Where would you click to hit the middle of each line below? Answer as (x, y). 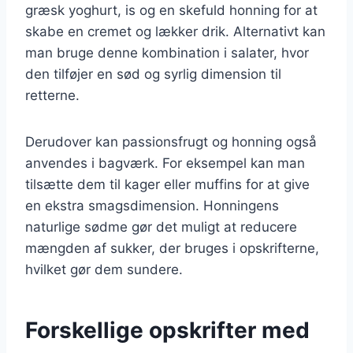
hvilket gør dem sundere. (104, 269)
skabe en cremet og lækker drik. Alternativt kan (175, 31)
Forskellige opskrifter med (167, 330)
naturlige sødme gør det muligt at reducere (161, 227)
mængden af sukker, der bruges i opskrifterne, (172, 248)
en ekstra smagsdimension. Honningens (152, 205)
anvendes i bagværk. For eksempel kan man (165, 163)
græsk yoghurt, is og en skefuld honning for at (171, 10)
